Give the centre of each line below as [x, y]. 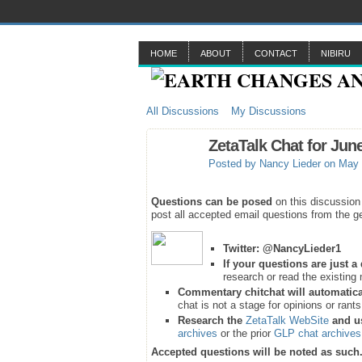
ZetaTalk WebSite [287, 320]
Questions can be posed [212, 202]
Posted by [234, 164]
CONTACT [276, 53]
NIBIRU [336, 53]
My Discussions [269, 111]
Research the [211, 320]
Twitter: [241, 248]
